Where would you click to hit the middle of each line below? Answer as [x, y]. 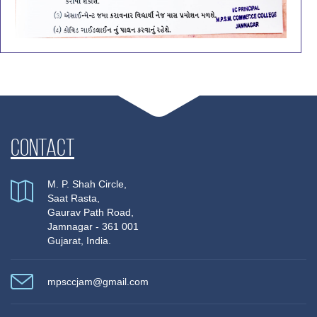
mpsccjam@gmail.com [98, 282]
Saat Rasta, [74, 198]
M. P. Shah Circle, [87, 184]
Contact [42, 150]
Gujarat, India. [79, 241]
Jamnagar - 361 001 [93, 227]
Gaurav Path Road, [91, 213]
